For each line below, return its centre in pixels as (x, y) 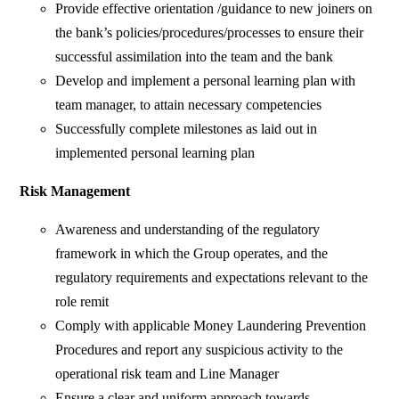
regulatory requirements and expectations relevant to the (212, 278)
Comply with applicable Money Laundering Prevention (211, 326)
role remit (82, 302)
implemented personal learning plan (155, 153)
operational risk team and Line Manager (167, 374)
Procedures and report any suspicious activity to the (199, 350)
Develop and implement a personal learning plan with (206, 81)
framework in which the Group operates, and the (192, 254)
